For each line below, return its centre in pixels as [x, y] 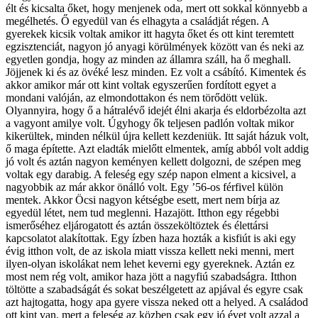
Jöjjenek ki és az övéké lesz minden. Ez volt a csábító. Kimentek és [156, 72]
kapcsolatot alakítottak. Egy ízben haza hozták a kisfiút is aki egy [151, 238]
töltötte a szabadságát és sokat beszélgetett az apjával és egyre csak [154, 289]
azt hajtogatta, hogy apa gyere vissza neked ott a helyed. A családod [157, 302]
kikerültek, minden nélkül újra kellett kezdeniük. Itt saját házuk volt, [157, 136]
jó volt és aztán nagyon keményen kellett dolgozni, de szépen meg [153, 161]
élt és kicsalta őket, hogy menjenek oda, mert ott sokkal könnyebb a [157, 8]
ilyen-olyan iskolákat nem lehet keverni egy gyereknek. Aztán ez [150, 263]
